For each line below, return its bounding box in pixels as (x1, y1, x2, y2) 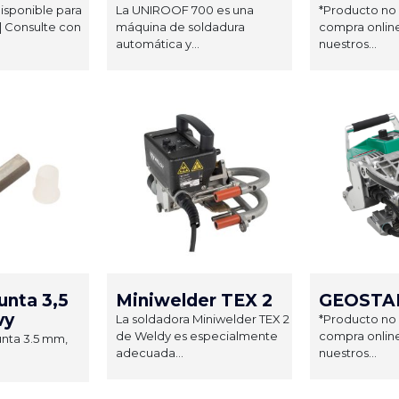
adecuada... (116, 345, 183, 360)
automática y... (116, 36, 199, 51)
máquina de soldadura (116, 19, 245, 34)
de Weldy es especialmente (116, 328, 278, 343)
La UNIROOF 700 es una (116, 2, 254, 17)
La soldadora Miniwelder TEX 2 (116, 311, 289, 326)
